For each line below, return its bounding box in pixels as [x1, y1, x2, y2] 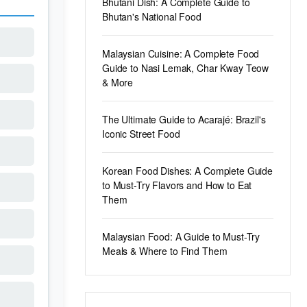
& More [102, 75, 134, 89]
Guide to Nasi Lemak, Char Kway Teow [102, 61, 269, 75]
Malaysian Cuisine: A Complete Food [102, 47, 260, 60]
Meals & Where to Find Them [102, 244, 228, 258]
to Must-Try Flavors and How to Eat [102, 178, 252, 192]
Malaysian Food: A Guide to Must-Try [102, 230, 260, 243]
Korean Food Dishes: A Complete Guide [102, 164, 273, 177]
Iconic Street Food [102, 127, 180, 140]
